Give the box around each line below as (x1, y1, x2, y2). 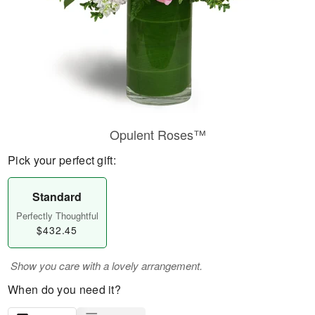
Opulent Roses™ (109, 125, 206, 143)
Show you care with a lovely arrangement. (11, 258, 202, 273)
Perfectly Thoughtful (15, 209, 98, 222)
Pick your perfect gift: (8, 152, 116, 168)
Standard (32, 188, 82, 205)
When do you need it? (8, 281, 121, 297)
